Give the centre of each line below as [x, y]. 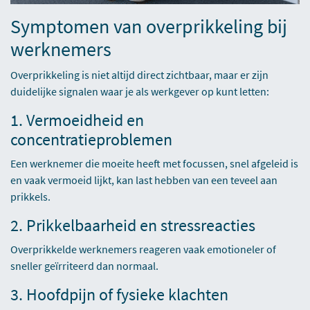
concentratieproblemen [91, 139]
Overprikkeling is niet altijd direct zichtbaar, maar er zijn [139, 74]
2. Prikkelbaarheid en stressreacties [133, 225]
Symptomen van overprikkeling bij [149, 26]
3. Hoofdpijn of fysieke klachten [119, 294]
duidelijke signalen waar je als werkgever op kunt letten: [140, 91]
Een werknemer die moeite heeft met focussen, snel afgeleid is [154, 163]
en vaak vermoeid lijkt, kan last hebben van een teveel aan [144, 180]
